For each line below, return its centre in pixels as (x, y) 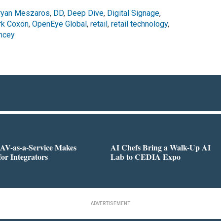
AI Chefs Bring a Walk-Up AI (161, 147)
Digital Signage (133, 13)
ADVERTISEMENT (110, 203)
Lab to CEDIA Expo (146, 157)
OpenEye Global (59, 24)
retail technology (139, 24)
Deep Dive (85, 13)
